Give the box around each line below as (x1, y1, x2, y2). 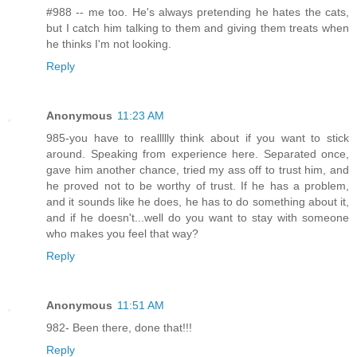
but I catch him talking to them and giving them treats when (46, 22, 349, 35)
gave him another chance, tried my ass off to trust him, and (46, 163, 349, 177)
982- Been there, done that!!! (46, 321, 192, 335)
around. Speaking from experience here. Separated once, (46, 147, 349, 161)
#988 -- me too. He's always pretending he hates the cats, (46, 6, 349, 19)
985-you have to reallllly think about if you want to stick (46, 131, 349, 145)
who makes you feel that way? (46, 227, 198, 241)
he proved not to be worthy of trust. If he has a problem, (46, 179, 349, 193)
